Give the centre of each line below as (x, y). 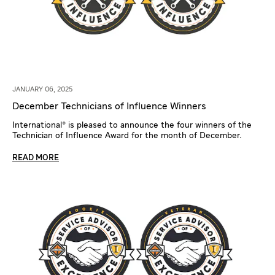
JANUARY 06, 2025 (42, 89)
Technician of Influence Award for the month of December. (127, 135)
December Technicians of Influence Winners (109, 107)
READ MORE (36, 158)
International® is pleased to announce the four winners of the (132, 125)
